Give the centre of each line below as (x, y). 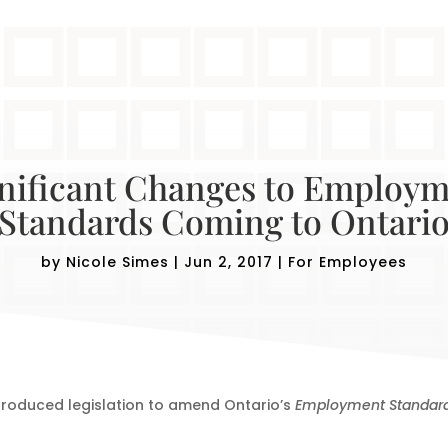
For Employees (347, 261)
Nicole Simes (117, 261)
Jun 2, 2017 (228, 261)
